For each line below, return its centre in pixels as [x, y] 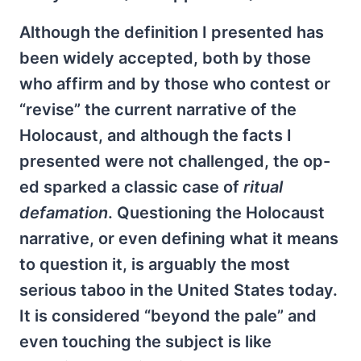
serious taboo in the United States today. [178, 290]
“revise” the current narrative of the [158, 109]
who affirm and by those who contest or [175, 83]
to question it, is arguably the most [155, 264]
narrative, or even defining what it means [179, 238]
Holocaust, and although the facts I [156, 135]
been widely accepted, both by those [165, 58]
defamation [64, 212]
